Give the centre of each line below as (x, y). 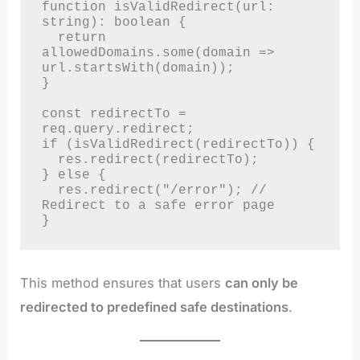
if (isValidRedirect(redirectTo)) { (178, 145)
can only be (262, 282)
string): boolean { (114, 22)
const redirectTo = (114, 114)
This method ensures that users (123, 282)
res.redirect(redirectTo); (49, 160)
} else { (74, 175)
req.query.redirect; (118, 129)
